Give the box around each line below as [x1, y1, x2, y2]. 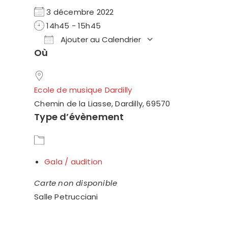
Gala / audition [44, 156, 103, 167]
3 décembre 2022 [44, 7, 123, 17]
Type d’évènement [34, 110, 124, 123]
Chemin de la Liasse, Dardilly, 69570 [34, 98, 170, 109]
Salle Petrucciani [34, 191, 98, 202]
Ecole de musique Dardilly [34, 84, 132, 95]
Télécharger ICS [52, 52, 114, 63]
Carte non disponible [34, 178, 118, 188]
